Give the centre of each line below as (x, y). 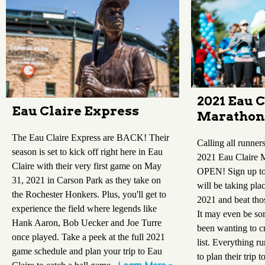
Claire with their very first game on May (87, 166)
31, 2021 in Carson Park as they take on (86, 180)
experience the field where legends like (84, 209)
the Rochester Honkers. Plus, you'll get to (89, 195)
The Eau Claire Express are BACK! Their (91, 138)
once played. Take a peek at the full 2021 (88, 237)
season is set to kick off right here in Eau (87, 152)
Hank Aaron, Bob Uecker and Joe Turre (87, 223)
